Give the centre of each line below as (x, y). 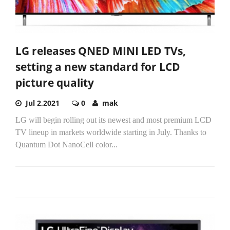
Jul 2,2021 (43, 103)
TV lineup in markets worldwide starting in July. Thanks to (111, 132)
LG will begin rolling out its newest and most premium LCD (113, 120)
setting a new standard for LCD (98, 67)
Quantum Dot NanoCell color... (66, 145)
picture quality (55, 83)
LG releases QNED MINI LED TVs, (101, 51)
